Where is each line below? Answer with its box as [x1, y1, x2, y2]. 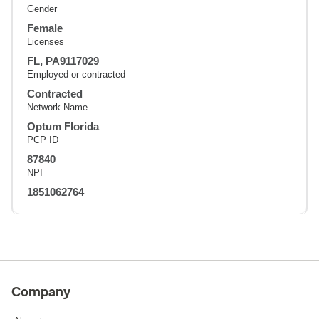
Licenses [27, 36, 64, 47]
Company [11, 283, 70, 300]
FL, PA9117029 [27, 54, 99, 67]
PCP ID [27, 134, 58, 145]
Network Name [27, 101, 88, 113]
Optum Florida [27, 120, 99, 132]
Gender [27, 3, 57, 14]
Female [27, 21, 63, 34]
